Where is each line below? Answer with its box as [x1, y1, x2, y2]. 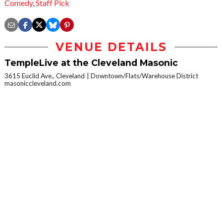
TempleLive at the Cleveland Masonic [4, 57, 178, 68]
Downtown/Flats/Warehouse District [91, 72, 198, 80]
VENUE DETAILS [55, 40, 167, 55]
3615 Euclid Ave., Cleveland [4, 72, 85, 80]
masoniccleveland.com [4, 79, 71, 88]
